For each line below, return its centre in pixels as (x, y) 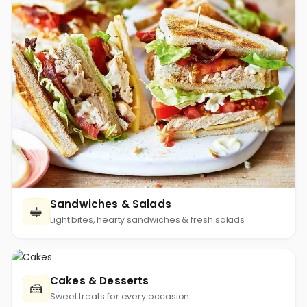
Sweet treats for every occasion (120, 296)
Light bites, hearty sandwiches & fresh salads (148, 219)
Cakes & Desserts (100, 280)
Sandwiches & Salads (111, 204)
